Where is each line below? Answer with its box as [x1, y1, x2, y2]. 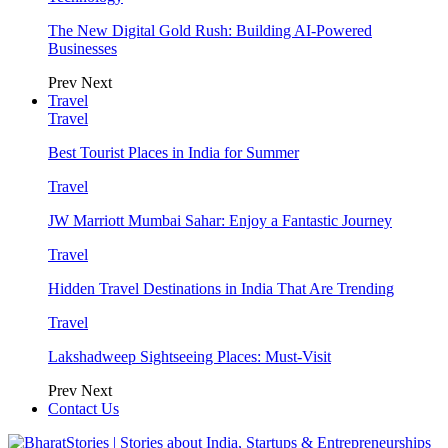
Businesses [48, 40, 117, 57]
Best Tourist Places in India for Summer [48, 144, 299, 161]
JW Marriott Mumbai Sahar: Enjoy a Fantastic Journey [48, 212, 392, 229]
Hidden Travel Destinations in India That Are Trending [48, 280, 394, 297]
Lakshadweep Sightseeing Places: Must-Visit [48, 348, 331, 365]
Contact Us [48, 400, 119, 417]
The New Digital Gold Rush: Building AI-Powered [48, 22, 372, 39]
